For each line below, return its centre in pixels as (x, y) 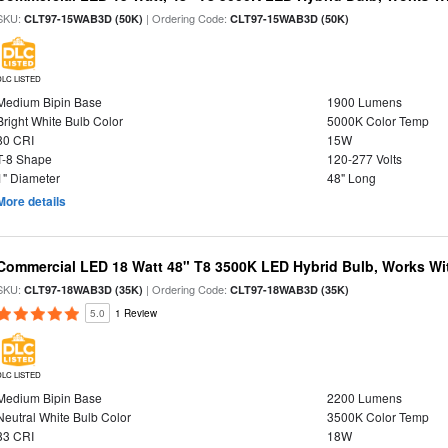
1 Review (136, 313)
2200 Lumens (364, 397)
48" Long (351, 177)
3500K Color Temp (377, 416)
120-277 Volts (364, 158)
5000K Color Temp (377, 120)
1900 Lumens (364, 101)
